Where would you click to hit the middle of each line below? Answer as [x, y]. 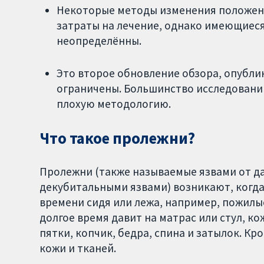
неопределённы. [99, 41]
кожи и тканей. [78, 248]
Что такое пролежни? [117, 138]
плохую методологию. [113, 103]
